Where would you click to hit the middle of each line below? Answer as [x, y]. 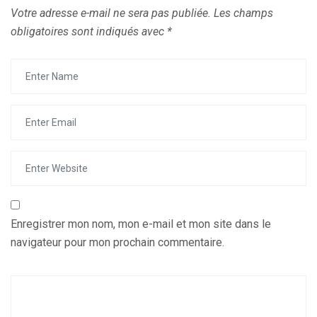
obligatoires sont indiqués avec [89, 31]
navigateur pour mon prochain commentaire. [117, 242]
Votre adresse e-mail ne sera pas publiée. [111, 13]
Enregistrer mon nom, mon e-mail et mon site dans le [141, 224]
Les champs [243, 13]
